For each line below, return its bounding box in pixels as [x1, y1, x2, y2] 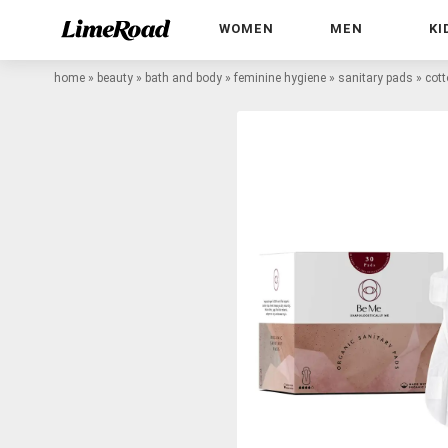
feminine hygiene [234, 70, 326, 85]
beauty [97, 70, 133, 85]
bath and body [145, 70, 222, 85]
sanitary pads [338, 70, 413, 85]
